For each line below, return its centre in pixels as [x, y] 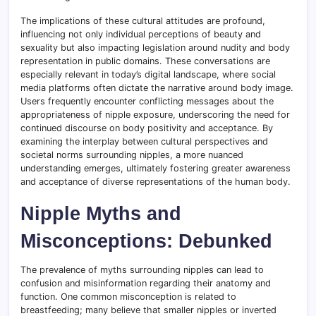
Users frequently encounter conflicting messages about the [147, 102]
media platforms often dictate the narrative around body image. [157, 88]
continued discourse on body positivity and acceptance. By [147, 128]
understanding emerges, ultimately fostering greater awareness [156, 169]
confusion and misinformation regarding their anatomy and [146, 284]
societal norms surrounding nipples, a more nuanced [132, 155]
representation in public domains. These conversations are [145, 61]
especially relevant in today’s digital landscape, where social [148, 75]
